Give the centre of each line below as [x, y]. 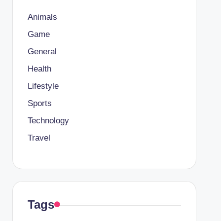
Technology [48, 121]
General [42, 52]
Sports [39, 103]
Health [39, 69]
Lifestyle [43, 86]
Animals [42, 17]
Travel [39, 138]
